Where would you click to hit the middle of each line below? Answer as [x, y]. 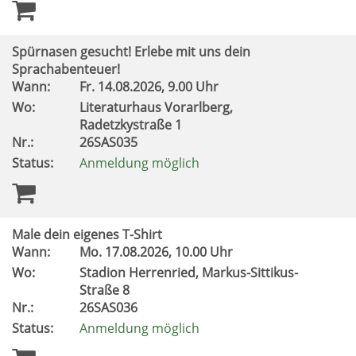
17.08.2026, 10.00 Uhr [170, 252]
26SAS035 [110, 142]
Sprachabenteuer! [68, 69]
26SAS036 [110, 308]
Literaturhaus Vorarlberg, [156, 107]
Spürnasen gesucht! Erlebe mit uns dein [131, 52]
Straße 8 [106, 290]
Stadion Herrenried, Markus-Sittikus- [189, 273]
